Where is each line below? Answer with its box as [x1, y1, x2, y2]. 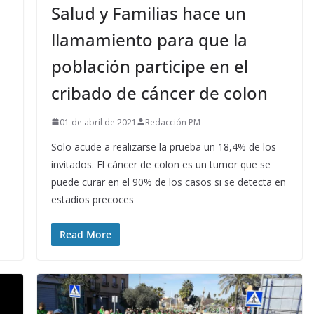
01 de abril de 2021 [59, 116, 137, 128]
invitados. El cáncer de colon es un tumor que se [50, 157, 271, 171]
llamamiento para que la [50, 27, 247, 51]
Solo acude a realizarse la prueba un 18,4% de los [50, 139, 276, 153]
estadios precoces [50, 192, 134, 206]
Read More [59, 227, 111, 241]
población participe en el [50, 54, 248, 78]
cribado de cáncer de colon [50, 81, 268, 104]
